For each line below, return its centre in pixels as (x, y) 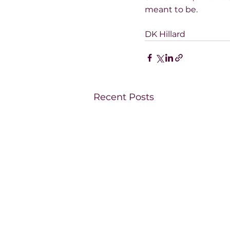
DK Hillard (165, 34)
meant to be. (171, 9)
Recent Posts (124, 97)
